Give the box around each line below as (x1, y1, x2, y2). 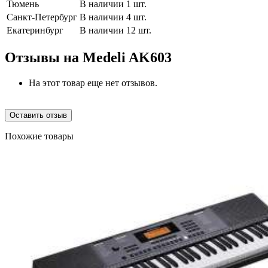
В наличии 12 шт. (80, 25, 151, 35)
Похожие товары (5, 130, 74, 141)
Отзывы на (5, 49, 83, 65)
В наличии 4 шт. (80, 11, 147, 22)
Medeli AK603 (83, 49, 172, 65)
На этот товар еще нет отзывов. (29, 77, 157, 88)
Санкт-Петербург (7, 11, 77, 22)
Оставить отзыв (10, 110, 67, 120)
